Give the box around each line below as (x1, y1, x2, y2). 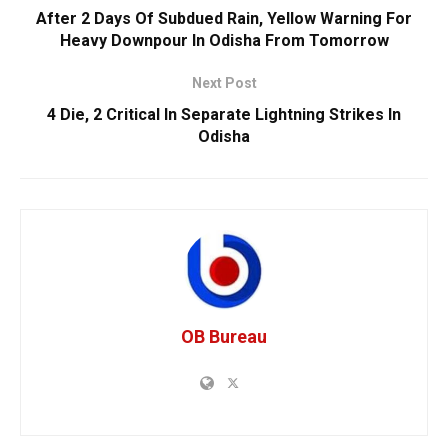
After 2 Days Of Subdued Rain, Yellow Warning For (36, 8, 412, 28)
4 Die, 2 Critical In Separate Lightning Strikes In (47, 104, 401, 124)
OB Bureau (181, 325, 267, 347)
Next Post (191, 74, 257, 91)
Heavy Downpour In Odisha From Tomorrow (59, 30, 389, 50)
